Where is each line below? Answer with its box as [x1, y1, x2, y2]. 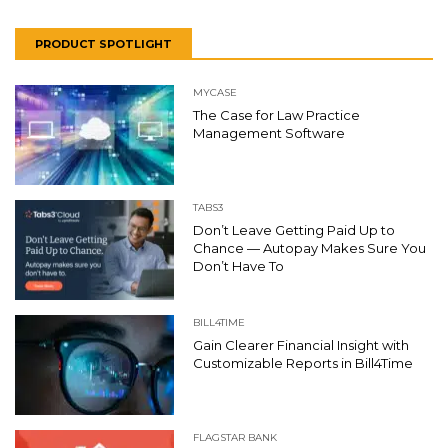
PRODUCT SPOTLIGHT [35, 36, 172, 51]
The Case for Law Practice [193, 106, 360, 123]
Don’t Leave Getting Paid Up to [193, 221, 395, 238]
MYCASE [193, 85, 237, 99]
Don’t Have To [193, 257, 287, 274]
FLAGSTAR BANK [193, 430, 277, 444]
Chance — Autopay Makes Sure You [193, 239, 426, 256]
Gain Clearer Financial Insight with [193, 336, 409, 353]
